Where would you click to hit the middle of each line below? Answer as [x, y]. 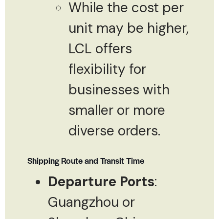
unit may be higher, [129, 28]
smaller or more [117, 110]
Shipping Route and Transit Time [86, 160]
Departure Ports [101, 181]
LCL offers [100, 48]
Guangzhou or [91, 202]
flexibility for [107, 69]
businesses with [119, 89]
